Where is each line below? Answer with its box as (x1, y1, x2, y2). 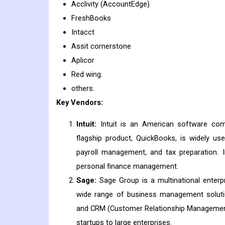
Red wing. (71, 70, 102, 79)
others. (71, 84, 94, 93)
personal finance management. (76, 162, 178, 171)
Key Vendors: (56, 98, 103, 107)
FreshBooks (71, 14, 111, 23)
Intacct (71, 28, 94, 37)
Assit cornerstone (71, 42, 131, 51)
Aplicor (71, 56, 94, 65)
